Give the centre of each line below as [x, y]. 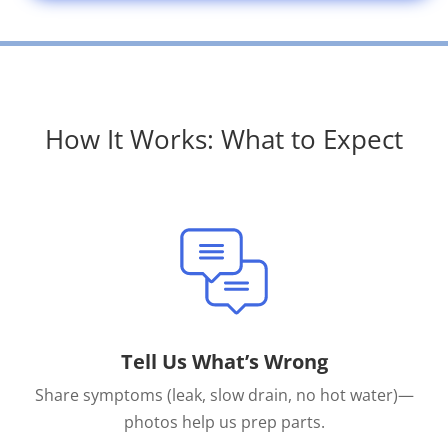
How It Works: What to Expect [224, 139]
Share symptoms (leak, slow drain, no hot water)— [224, 395]
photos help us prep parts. [224, 422]
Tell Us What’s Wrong [224, 362]
